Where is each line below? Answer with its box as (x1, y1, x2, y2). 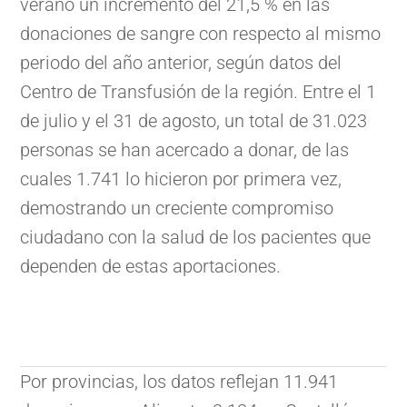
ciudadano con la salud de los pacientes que (20, 226, 372, 249)
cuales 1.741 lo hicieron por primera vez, (20, 168, 342, 191)
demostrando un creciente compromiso (20, 197, 334, 220)
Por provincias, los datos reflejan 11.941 (20, 371, 339, 393)
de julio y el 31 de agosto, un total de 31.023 (20, 110, 368, 133)
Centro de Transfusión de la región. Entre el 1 (20, 81, 377, 104)
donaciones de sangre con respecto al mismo (20, 23, 382, 45)
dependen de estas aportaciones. (20, 255, 282, 278)
